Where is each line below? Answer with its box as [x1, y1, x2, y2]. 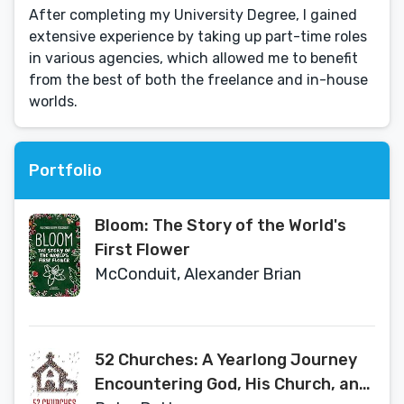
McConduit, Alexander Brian [95, 264, 301, 284]
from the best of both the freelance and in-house [29, 71, 368, 88]
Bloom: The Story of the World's [95, 216, 346, 235]
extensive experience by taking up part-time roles [29, 28, 367, 45]
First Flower [95, 240, 190, 260]
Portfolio [29, 160, 102, 180]
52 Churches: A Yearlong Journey [95, 350, 357, 370]
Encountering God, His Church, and [95, 374, 369, 394]
